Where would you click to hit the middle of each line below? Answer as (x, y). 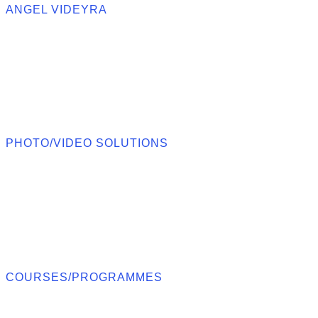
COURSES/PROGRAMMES (84, 277)
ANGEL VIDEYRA (56, 9)
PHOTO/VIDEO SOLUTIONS (87, 143)
